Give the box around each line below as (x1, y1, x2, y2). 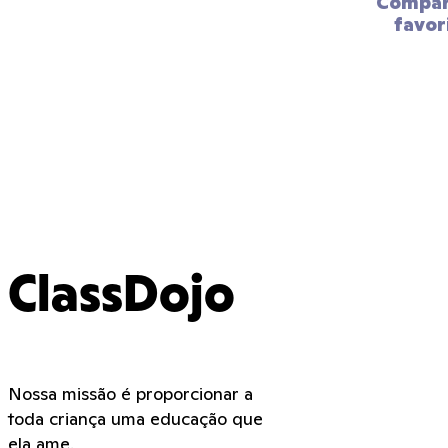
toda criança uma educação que (8, 407, 263, 431)
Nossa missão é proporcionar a (8, 382, 253, 406)
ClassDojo (8, 274, 235, 322)
